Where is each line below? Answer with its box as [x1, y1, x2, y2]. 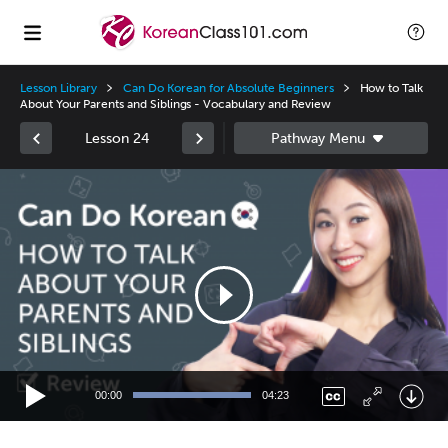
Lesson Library [20, 81, 98, 95]
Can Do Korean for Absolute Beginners [123, 81, 334, 95]
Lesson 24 [85, 129, 149, 147]
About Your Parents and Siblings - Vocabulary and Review [20, 97, 332, 111]
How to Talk [359, 81, 423, 95]
